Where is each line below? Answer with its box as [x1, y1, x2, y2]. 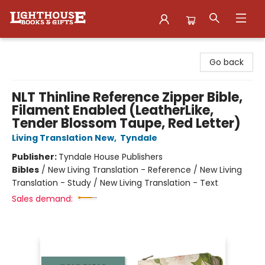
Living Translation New [12, 132, 114, 144]
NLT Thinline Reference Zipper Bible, [12, 88, 243, 106]
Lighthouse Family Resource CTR [9, 43, 143, 55]
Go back [209, 56, 244, 68]
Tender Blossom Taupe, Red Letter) [12, 114, 241, 132]
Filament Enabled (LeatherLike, [12, 101, 214, 119]
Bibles [12, 164, 39, 176]
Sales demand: [12, 193, 73, 205]
